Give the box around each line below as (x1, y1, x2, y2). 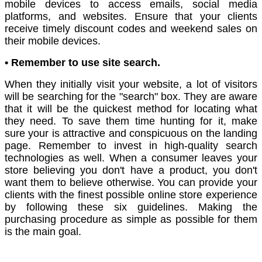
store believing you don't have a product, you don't (5, 164, 257, 177)
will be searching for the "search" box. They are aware (5, 91, 257, 103)
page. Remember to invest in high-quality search (5, 140, 257, 152)
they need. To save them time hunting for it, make (5, 115, 257, 127)
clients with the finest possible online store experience (5, 189, 257, 201)
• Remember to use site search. (5, 57, 160, 69)
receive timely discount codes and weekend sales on (5, 23, 257, 35)
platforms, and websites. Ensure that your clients (5, 11, 257, 23)
